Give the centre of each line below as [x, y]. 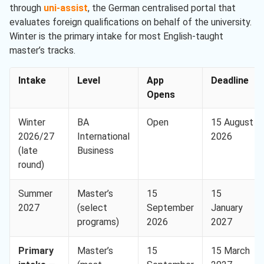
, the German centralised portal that [162, 8]
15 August [232, 123]
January [227, 208]
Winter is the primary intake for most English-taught [116, 37]
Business [95, 151]
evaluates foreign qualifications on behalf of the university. [131, 22]
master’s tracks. [42, 51]
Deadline [230, 81]
